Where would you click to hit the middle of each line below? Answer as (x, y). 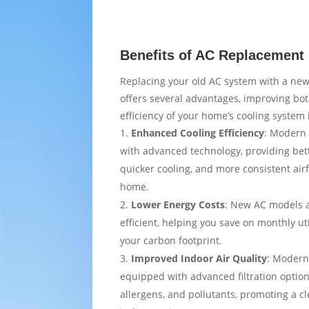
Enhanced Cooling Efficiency (198, 132)
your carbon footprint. (171, 240)
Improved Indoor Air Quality (199, 258)
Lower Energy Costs (178, 204)
